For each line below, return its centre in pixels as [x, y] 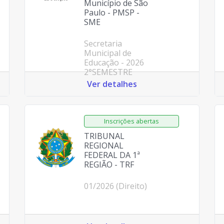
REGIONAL [103, 145]
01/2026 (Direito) [115, 186]
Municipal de [107, 53]
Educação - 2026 [114, 62]
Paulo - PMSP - [111, 12]
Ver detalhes [112, 84]
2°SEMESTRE [108, 72]
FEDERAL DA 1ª [112, 155]
